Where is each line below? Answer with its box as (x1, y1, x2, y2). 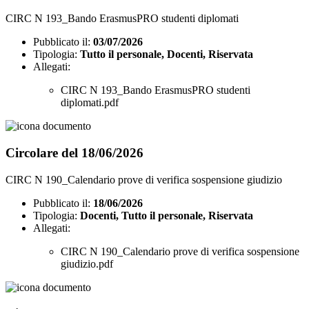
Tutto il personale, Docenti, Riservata (80, 48, 253, 61)
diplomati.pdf (61, 97, 119, 109)
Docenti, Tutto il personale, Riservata (80, 209, 253, 221)
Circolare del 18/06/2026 (6, 145, 143, 160)
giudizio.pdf (61, 257, 113, 270)
